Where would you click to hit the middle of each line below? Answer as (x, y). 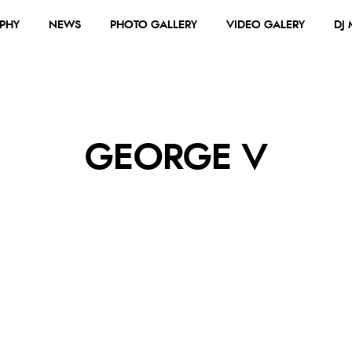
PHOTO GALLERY (154, 25)
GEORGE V (176, 158)
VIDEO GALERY (266, 25)
